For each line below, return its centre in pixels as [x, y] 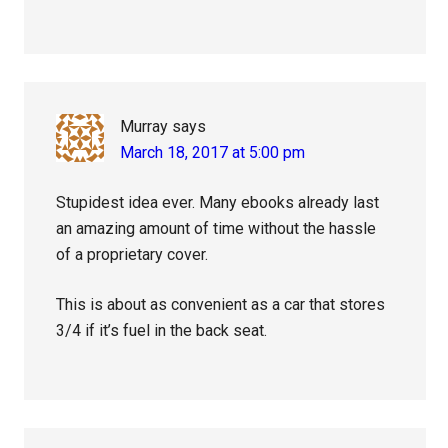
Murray [144, 127]
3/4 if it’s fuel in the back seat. [162, 331]
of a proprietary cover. [132, 255]
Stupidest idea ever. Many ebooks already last [218, 203]
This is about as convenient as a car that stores [221, 305]
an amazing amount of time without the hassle [216, 229]
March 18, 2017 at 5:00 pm [213, 153]
